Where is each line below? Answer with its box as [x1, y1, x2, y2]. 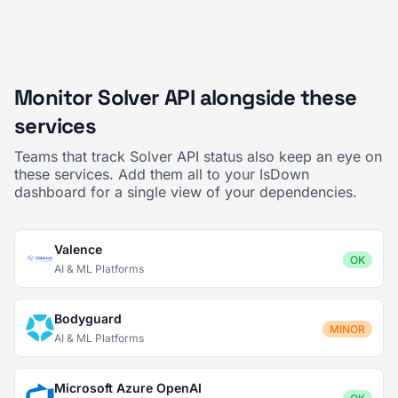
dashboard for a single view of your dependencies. [14, 183, 357, 201]
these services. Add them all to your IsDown [14, 165, 309, 183]
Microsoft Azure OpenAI [54, 380, 202, 395]
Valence [54, 242, 102, 257]
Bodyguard [54, 311, 122, 326]
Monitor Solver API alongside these [14, 84, 357, 111]
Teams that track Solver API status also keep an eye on [14, 147, 382, 165]
